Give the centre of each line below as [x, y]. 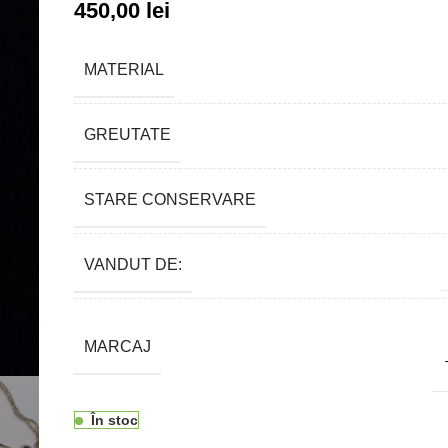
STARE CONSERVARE [169, 199]
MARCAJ [117, 346]
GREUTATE [127, 134]
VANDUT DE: [132, 264]
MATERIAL [123, 69]
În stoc [114, 419]
